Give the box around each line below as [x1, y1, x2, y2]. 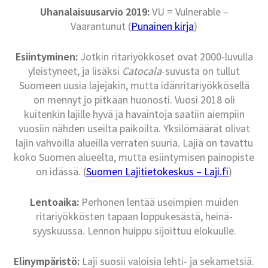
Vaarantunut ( [71, 19, 131, 33]
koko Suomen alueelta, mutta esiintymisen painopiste [14, 150, 254, 165]
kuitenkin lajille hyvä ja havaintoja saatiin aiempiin [23, 107, 245, 121]
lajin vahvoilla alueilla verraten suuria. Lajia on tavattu [15, 136, 253, 150]
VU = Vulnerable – [149, 5, 229, 19]
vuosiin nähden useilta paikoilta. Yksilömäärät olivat [18, 121, 250, 136]
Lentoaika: [29, 195, 79, 209]
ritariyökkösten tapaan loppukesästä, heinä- [35, 209, 233, 224]
